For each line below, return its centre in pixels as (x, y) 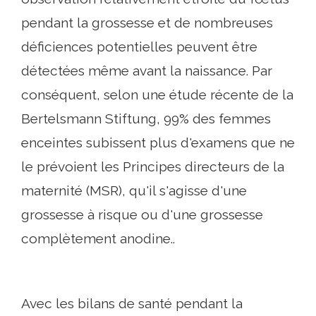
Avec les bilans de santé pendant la (132, 303)
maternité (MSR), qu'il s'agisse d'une (134, 190)
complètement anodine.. (98, 238)
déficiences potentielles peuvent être (139, 47)
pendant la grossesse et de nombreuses (147, 23)
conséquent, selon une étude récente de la (157, 95)
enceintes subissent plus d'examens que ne (158, 142)
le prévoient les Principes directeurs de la (153, 166)
